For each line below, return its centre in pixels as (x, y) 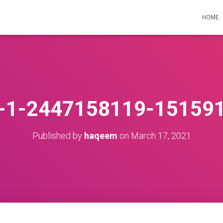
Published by (58, 136)
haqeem (101, 136)
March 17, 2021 (161, 136)
